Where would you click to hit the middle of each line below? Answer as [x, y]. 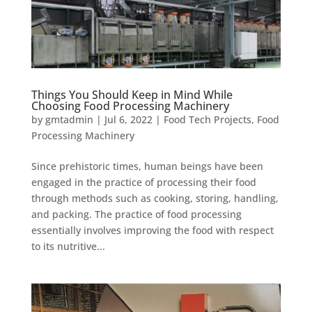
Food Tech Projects [207, 120]
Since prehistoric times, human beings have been [147, 166]
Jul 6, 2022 [128, 120]
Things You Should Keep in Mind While [132, 95]
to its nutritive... [68, 247]
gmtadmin [69, 120]
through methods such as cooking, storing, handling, [155, 198]
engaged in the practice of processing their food [143, 182]
